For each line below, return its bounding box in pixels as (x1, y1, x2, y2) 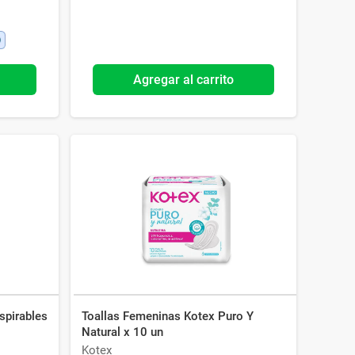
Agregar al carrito (132, 72, 234, 87)
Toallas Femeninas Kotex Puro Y (81, 309, 254, 323)
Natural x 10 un (81, 325, 163, 339)
